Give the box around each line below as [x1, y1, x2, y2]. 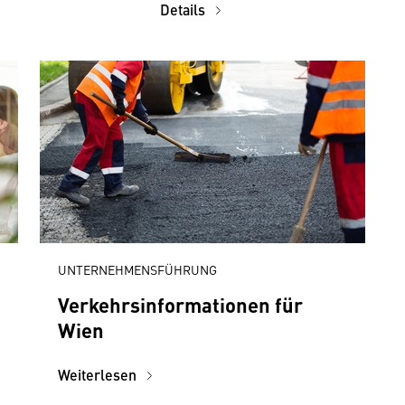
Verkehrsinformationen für [58, 290, 303, 318]
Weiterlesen [58, 364, 140, 385]
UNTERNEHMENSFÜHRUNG [58, 260, 217, 278]
